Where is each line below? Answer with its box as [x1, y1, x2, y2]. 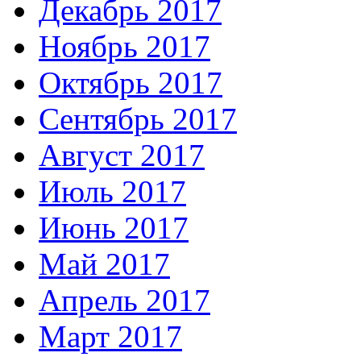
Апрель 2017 [39, 282, 210, 317]
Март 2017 [39, 318, 182, 354]
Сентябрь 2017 [39, 101, 237, 136]
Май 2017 [39, 246, 170, 281]
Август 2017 [39, 137, 205, 172]
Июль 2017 [39, 173, 186, 209]
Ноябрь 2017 [39, 28, 210, 64]
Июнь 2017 [39, 210, 189, 245]
